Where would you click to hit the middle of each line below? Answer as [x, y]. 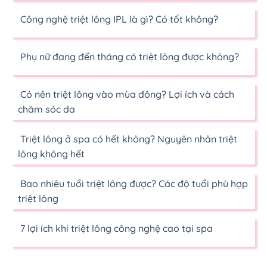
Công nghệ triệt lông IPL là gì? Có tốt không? [118, 19]
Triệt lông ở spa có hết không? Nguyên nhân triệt [128, 139]
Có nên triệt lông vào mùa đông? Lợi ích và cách [126, 94]
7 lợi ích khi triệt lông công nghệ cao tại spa [115, 228]
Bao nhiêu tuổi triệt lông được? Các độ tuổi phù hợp [133, 183]
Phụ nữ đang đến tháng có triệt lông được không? [128, 56]
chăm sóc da [46, 109]
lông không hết [51, 153]
